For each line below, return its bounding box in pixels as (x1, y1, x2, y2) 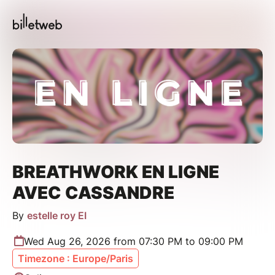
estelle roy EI (27, 209, 87, 222)
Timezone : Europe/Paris (18, 252, 133, 265)
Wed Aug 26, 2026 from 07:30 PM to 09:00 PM (24, 234, 243, 247)
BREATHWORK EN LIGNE (12, 161, 219, 182)
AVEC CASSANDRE (12, 182, 174, 203)
